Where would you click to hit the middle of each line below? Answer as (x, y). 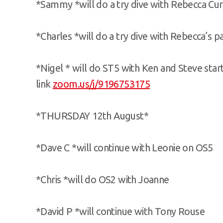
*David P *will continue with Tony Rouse (120, 211)
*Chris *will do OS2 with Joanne (103, 179)
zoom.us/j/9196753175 (102, 84)
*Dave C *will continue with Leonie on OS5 (124, 147)
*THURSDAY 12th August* (92, 115)
